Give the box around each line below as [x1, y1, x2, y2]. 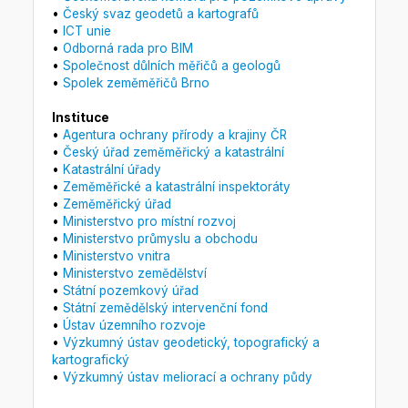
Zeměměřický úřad [62, 196, 171, 211]
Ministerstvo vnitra [62, 248, 170, 263]
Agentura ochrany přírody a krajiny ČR [62, 127, 287, 142]
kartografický [51, 352, 129, 367]
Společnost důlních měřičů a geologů [62, 57, 280, 73]
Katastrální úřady [62, 161, 161, 177]
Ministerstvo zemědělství [62, 265, 207, 280]
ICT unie [62, 23, 111, 38]
